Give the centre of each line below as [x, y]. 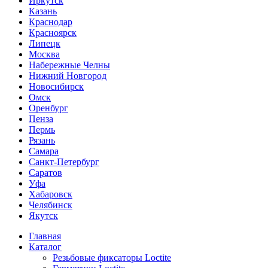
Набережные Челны [69, 65]
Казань [43, 11]
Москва [44, 54]
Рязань [42, 140]
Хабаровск [51, 194]
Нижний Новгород [68, 76]
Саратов [45, 173]
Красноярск [53, 33]
